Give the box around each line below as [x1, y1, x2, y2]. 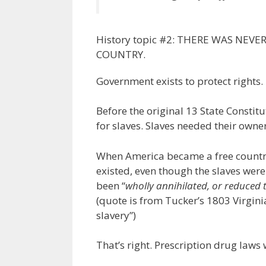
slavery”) [96, 208, 136, 222]
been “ [96, 178, 125, 192]
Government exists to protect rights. [96, 74, 263, 88]
